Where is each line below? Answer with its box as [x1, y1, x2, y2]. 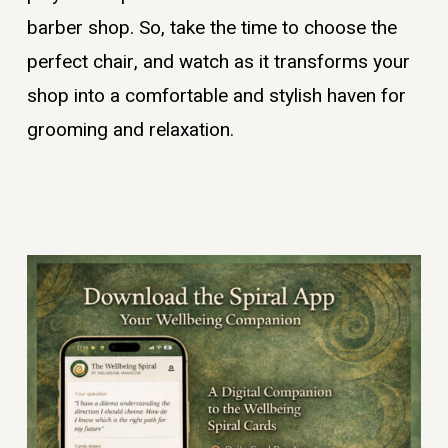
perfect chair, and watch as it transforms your [26, 47, 410, 76]
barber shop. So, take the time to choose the [26, 13, 397, 42]
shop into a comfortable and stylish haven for [26, 81, 406, 110]
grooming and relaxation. [26, 115, 234, 144]
